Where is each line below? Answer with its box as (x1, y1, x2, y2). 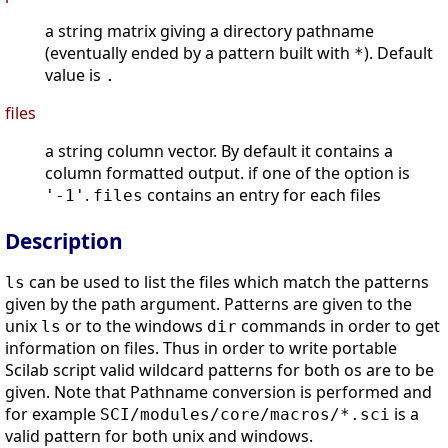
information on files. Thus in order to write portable (5, 337, 397, 360)
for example (5, 403, 100, 426)
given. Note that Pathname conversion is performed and (5, 381, 432, 404)
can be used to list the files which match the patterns (25, 271, 429, 294)
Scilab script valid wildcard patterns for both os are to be (5, 359, 434, 382)
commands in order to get (237, 315, 440, 338)
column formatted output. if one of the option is (45, 162, 410, 185)
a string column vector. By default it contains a (45, 140, 393, 163)
